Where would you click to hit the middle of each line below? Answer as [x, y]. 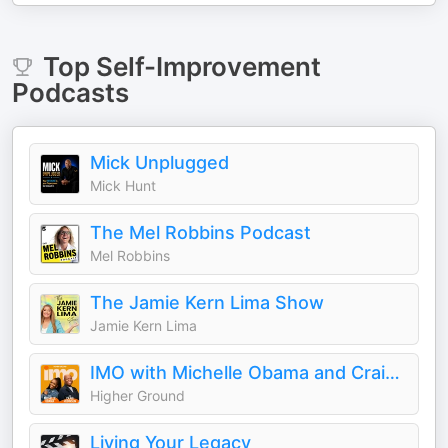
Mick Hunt [123, 185]
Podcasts [70, 92]
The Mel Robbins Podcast [200, 232]
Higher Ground [137, 395]
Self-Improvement [208, 66]
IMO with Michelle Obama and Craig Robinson [392, 372]
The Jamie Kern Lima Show [207, 302]
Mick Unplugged [159, 162]
